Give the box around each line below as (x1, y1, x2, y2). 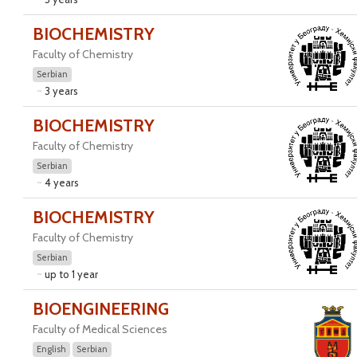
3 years (44, 84, 78, 97)
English (36, 343, 66, 355)
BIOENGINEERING (32, 299, 169, 319)
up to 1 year (44, 268, 98, 280)
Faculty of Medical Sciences (32, 322, 167, 336)
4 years (44, 176, 79, 189)
